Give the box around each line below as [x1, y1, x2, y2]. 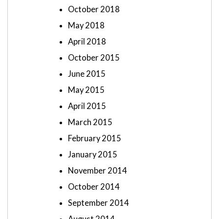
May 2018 [68, 21, 105, 31]
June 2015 [68, 69, 106, 79]
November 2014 [68, 166, 127, 176]
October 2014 [68, 182, 120, 192]
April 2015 [68, 101, 106, 111]
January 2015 [68, 150, 117, 160]
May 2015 [68, 85, 105, 95]
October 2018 [68, 4, 120, 15]
